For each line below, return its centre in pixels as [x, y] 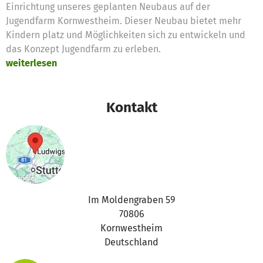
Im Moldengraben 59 [131, 200]
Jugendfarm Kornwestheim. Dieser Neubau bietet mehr [124, 21]
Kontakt [131, 107]
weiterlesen [31, 63]
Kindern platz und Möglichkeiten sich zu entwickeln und [126, 35]
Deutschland [131, 242]
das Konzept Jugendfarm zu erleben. [83, 49]
